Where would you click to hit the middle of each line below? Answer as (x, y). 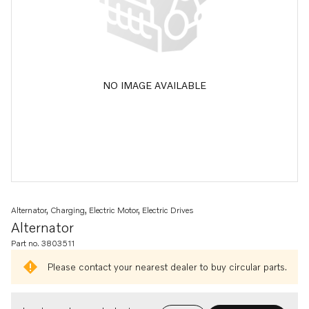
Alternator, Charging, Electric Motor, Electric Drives (102, 210)
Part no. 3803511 (43, 243)
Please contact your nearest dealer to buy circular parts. (167, 267)
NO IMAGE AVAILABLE (154, 85)
